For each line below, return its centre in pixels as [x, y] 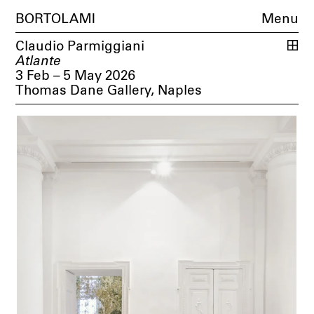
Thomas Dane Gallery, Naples [109, 91]
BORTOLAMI [56, 20]
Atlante [39, 62]
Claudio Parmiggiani [80, 47]
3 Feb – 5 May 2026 [76, 76]
